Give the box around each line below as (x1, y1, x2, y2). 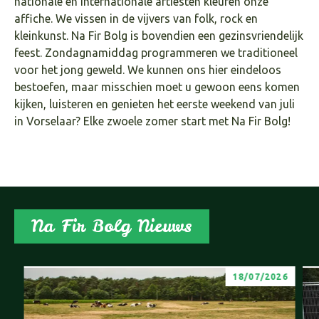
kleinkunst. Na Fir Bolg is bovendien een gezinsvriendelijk (14, 28, 303, 42)
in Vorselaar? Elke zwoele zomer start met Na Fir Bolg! (14, 114, 291, 127)
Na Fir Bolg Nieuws (31, 214, 192, 238)
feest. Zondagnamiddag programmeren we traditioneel (14, 46, 298, 59)
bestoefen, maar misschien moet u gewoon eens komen (14, 80, 300, 93)
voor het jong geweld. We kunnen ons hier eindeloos (14, 63, 281, 76)
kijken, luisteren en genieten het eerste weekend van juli (14, 97, 295, 110)
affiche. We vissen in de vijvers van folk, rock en (14, 11, 258, 25)
